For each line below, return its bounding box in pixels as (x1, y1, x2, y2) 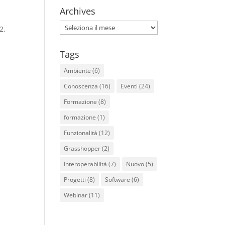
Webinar (64, 191, 88, 199)
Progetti (64, 175, 86, 184)
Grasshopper (64, 144, 101, 153)
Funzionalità (64, 129, 98, 137)
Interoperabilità (64, 160, 107, 168)
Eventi (121, 82, 138, 90)
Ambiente (64, 66, 91, 75)
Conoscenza (64, 82, 98, 90)
